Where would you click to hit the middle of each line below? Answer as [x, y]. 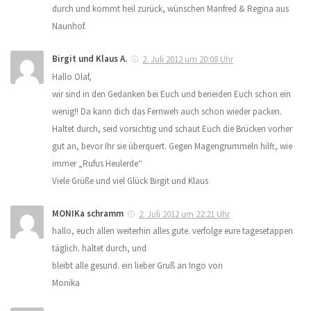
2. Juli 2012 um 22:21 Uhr [184, 214]
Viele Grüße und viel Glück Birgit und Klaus [130, 180]
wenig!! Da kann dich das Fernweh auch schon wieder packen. [167, 111]
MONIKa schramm [88, 213]
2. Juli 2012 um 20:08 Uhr [188, 59]
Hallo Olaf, [72, 76]
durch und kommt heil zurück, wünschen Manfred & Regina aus [170, 8]
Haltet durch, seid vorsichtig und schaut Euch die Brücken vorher [172, 128]
